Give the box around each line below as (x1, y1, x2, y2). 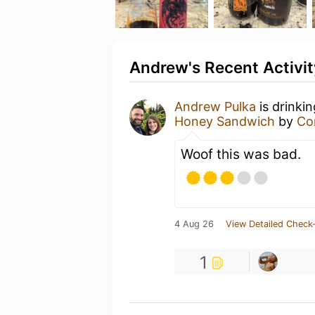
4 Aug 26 (174, 219, 214, 229)
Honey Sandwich (174, 114, 275, 129)
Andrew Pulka (174, 99, 256, 114)
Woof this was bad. (181, 146, 301, 162)
